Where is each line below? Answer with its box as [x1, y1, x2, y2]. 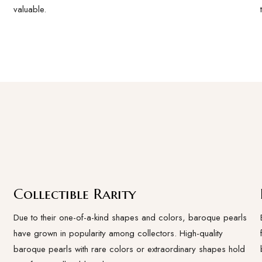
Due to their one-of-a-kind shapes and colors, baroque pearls [13, 211, 247, 224]
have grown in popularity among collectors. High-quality [13, 227, 223, 240]
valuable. [13, 3, 47, 16]
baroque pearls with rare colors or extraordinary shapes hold [13, 243, 246, 256]
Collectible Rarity [13, 185, 136, 203]
